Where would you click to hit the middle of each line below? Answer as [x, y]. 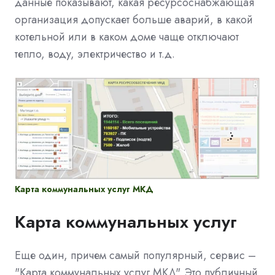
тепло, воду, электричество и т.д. [95, 54]
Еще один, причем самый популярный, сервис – [135, 256]
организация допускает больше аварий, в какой [134, 20]
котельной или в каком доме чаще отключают [127, 37]
